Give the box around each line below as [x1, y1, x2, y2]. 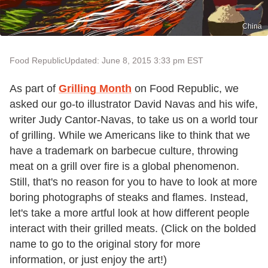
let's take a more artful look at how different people [10, 206, 249, 219]
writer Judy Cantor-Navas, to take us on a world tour [10, 113, 258, 126]
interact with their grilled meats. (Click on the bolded [10, 222, 256, 234]
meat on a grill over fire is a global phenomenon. [10, 160, 239, 172]
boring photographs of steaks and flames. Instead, [10, 191, 248, 203]
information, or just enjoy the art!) [10, 253, 167, 266]
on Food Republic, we [132, 82, 239, 95]
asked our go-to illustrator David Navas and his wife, [10, 98, 258, 110]
